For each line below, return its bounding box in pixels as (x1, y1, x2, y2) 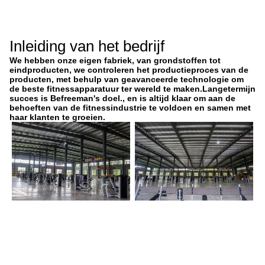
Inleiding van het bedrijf (9, 37, 164, 55)
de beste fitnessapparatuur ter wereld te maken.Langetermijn (9, 83, 256, 93)
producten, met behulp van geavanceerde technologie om (9, 74, 244, 84)
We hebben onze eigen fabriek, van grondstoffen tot (9, 55, 221, 65)
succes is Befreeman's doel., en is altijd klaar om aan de (9, 93, 235, 103)
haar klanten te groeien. (9, 112, 105, 122)
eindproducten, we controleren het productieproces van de (9, 64, 248, 75)
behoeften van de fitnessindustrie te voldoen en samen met (9, 102, 251, 112)
